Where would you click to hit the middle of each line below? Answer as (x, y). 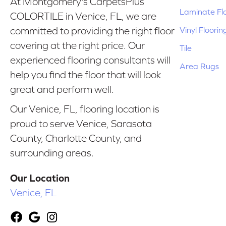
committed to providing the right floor (92, 31)
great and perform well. (62, 90)
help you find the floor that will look (86, 75)
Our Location (40, 178)
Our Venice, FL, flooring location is (85, 109)
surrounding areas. (52, 153)
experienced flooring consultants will (90, 60)
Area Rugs (199, 66)
